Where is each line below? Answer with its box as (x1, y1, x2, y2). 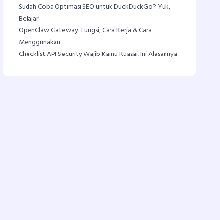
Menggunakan (19, 37, 61, 48)
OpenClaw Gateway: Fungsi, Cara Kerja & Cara (19, 25, 152, 36)
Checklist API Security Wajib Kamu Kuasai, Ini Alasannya (19, 49, 178, 60)
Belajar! (19, 13, 40, 25)
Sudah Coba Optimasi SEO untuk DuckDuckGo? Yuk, (19, 1, 171, 13)
